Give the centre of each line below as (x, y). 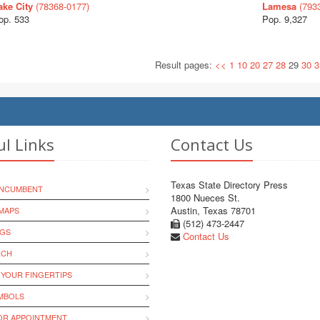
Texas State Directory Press (229, 185)
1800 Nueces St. (205, 197)
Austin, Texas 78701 (213, 210)
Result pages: (185, 65)
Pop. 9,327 (284, 19)
